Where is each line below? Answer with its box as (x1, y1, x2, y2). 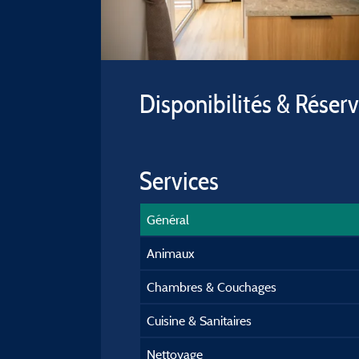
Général (147, 212, 189, 228)
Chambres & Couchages (147, 279, 276, 295)
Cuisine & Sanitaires (147, 313, 252, 329)
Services (139, 165, 219, 196)
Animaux (147, 245, 195, 261)
